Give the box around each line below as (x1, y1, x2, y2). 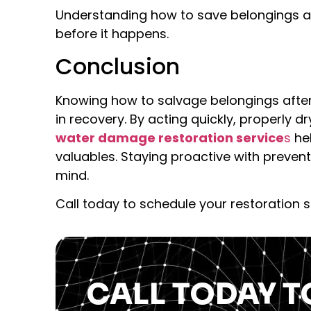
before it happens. (56, 25, 169, 43)
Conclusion (56, 50, 180, 82)
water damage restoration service (56, 128, 284, 146)
